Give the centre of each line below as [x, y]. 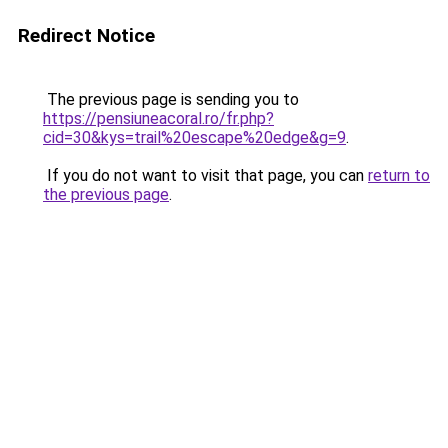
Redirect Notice [86, 35]
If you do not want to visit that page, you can [205, 175]
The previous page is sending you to [171, 99]
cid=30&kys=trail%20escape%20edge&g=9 [194, 137]
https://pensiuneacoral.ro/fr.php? [158, 118]
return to [399, 175]
